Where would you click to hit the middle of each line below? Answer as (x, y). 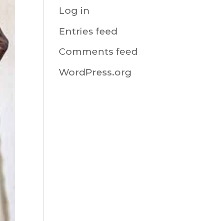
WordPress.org (95, 72)
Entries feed (88, 31)
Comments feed (98, 52)
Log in (74, 11)
